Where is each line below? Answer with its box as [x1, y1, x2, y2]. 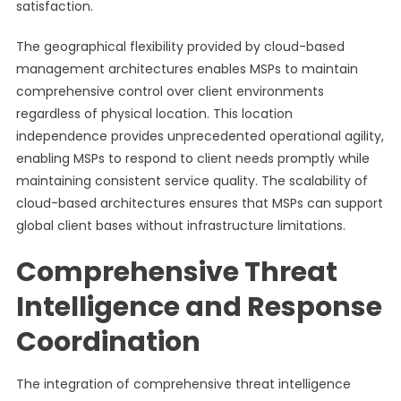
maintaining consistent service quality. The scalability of [15, 172, 368, 190]
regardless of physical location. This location [15, 105, 293, 123]
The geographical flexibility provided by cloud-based [15, 38, 345, 55]
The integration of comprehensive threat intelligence [15, 375, 351, 393]
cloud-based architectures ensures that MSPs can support [15, 194, 383, 212]
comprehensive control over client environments [15, 82, 324, 100]
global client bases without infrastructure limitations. [15, 217, 346, 235]
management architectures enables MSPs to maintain [15, 60, 358, 78]
